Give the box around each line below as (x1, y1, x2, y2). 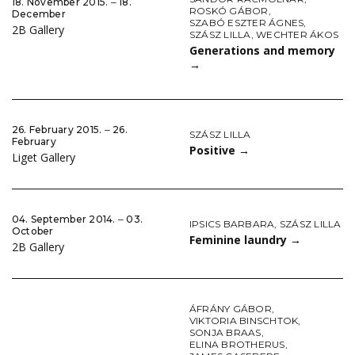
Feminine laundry (189, 231, 290, 247)
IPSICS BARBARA (189, 217, 275, 230)
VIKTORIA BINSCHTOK (189, 315, 299, 327)
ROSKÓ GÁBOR (189, 5, 269, 17)
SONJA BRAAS (189, 326, 261, 339)
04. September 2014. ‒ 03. (12, 213, 143, 226)
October (12, 225, 54, 238)
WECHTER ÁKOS (256, 29, 339, 41)
